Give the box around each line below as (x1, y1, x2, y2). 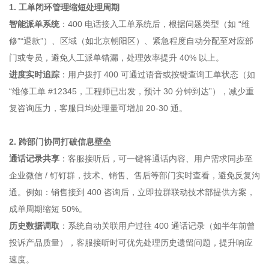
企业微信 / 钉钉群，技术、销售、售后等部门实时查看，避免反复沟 (9, 171, 260, 180)
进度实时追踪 (9, 70, 59, 79)
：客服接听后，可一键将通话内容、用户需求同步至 (59, 154, 253, 163)
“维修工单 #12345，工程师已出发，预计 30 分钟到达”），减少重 (9, 86, 254, 96)
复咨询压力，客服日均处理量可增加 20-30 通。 (9, 103, 187, 113)
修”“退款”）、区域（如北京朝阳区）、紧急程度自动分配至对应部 (9, 36, 253, 46)
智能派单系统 (9, 19, 59, 29)
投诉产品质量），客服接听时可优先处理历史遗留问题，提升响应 (9, 238, 253, 247)
